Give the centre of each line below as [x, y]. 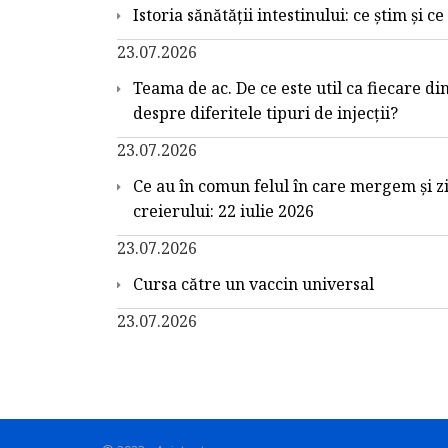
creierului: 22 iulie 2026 [223, 210]
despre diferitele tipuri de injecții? [265, 112]
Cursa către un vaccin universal [253, 283]
